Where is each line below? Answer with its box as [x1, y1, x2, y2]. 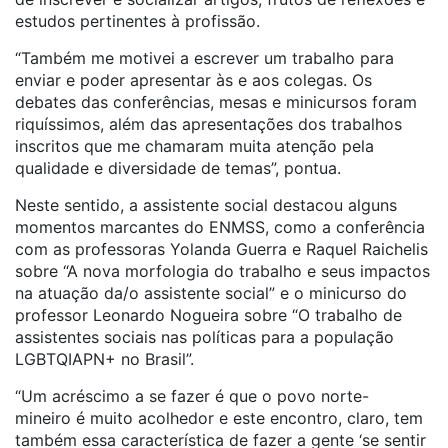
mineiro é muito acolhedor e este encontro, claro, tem [15, 408, 423, 428]
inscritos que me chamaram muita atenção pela [15, 136, 374, 156]
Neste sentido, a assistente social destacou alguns [15, 195, 397, 215]
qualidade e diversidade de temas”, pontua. [15, 158, 341, 178]
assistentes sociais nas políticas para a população [15, 327, 394, 347]
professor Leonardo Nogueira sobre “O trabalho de [15, 305, 402, 325]
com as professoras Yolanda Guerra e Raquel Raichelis [15, 239, 428, 259]
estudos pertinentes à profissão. [15, 11, 260, 31]
